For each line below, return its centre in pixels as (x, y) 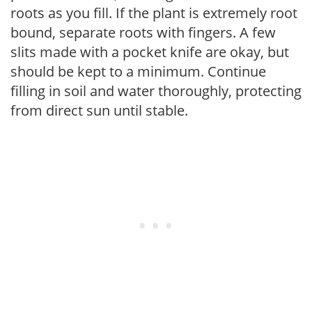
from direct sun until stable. (99, 110)
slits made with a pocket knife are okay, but (150, 52)
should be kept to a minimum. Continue (138, 71)
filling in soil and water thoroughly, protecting (156, 91)
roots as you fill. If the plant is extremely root (154, 13)
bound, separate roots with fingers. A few (143, 32)
